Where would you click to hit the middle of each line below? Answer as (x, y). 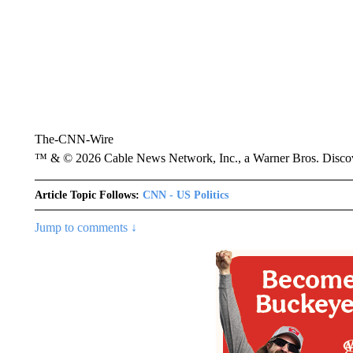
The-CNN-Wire (74, 139)
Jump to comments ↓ (85, 227)
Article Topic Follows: (87, 195)
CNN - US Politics (185, 195)
